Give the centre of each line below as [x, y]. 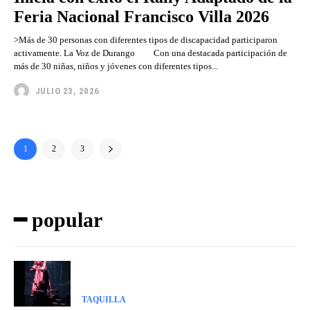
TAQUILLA [103, 299]
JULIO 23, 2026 [67, 91]
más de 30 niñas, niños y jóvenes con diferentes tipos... [116, 66]
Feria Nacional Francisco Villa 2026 [142, 17]
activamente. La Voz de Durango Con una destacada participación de [151, 53]
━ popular [58, 220]
